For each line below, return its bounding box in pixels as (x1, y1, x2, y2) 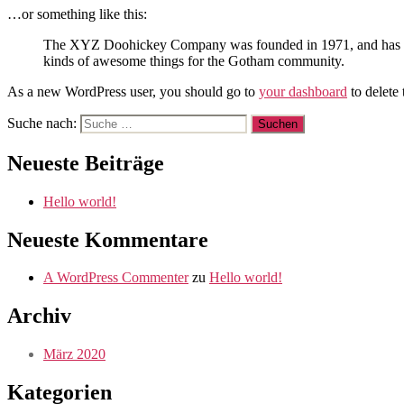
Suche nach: (7, 115, 77, 131)
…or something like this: (7, 5, 147, 22)
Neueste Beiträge (7, 151, 164, 175)
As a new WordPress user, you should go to (7, 83, 259, 99)
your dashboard (259, 83, 347, 99)
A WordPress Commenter (43, 270, 188, 286)
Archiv (7, 304, 71, 328)
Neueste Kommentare (7, 227, 208, 252)
